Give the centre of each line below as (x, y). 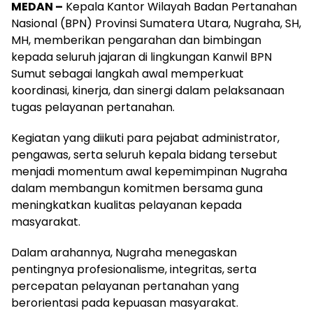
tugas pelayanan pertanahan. (93, 108)
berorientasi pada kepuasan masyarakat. (125, 303)
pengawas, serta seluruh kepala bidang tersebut (144, 155)
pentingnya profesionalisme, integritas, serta (134, 270)
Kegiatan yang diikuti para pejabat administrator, (145, 138)
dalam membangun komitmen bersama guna (137, 189)
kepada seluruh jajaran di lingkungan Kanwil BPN (141, 57)
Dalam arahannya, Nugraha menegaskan (124, 253)
